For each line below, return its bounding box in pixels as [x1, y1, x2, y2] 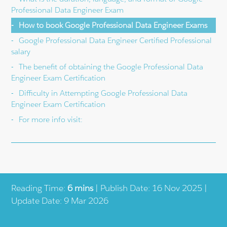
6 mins [67, 182, 94, 194]
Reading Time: [11, 182, 68, 194]
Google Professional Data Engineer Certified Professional [19, 35, 212, 45]
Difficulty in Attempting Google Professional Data [19, 88, 188, 98]
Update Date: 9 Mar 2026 [11, 195, 109, 206]
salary [11, 46, 31, 56]
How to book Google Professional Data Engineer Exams [19, 20, 208, 30]
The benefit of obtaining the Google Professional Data [19, 61, 204, 71]
